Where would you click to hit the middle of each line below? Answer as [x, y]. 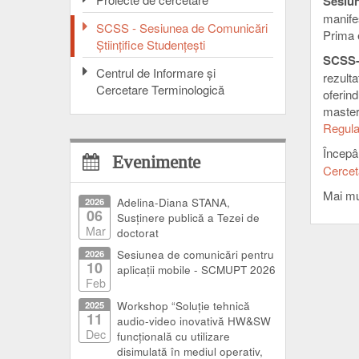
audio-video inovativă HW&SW [194, 321]
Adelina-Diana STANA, [173, 202]
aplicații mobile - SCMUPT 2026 [196, 269]
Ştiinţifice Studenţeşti [151, 44]
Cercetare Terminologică [160, 89]
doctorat [138, 232]
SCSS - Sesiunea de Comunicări [182, 27]
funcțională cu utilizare [173, 336]
